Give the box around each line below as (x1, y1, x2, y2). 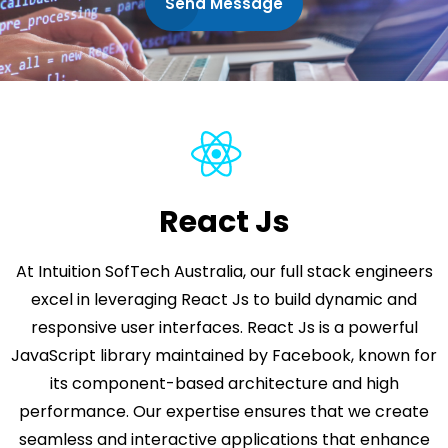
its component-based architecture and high (49, 371, 399, 395)
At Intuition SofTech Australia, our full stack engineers (15, 259, 433, 283)
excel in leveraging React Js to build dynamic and (31, 287, 417, 311)
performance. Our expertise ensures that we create (19, 399, 429, 423)
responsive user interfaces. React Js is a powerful (30, 315, 418, 339)
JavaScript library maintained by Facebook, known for (11, 343, 437, 367)
